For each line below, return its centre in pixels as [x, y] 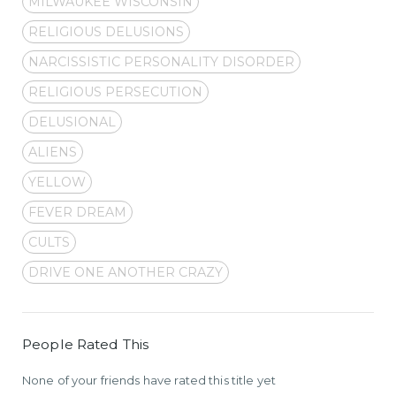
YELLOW [57, 182]
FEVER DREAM [77, 212]
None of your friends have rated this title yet [149, 380]
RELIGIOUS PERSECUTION [115, 91]
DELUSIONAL [72, 122]
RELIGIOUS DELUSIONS [106, 31]
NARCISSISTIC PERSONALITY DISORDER [161, 61]
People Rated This [86, 344]
